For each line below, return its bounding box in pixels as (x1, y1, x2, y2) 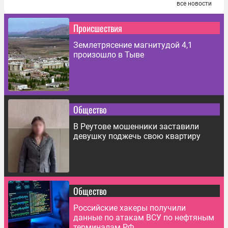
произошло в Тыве (73, 50, 144, 60)
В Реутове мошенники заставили (73, 122, 199, 132)
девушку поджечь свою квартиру (73, 131, 201, 141)
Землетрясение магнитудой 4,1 (73, 40, 192, 50)
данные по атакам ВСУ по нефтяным (73, 213, 214, 223)
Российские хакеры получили (73, 203, 186, 213)
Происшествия (73, 21, 122, 35)
